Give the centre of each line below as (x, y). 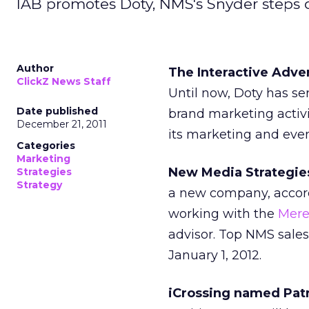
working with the (223, 214)
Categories (46, 146)
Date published (57, 111)
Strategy (39, 185)
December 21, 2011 (62, 124)
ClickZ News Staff (64, 81)
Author (35, 68)
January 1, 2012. (215, 255)
